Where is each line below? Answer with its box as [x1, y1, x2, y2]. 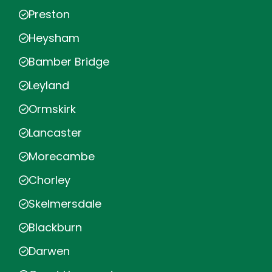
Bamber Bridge [29, 54, 109, 70]
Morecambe [29, 149, 95, 165]
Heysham [29, 30, 80, 46]
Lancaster [29, 125, 82, 141]
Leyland [29, 78, 69, 93]
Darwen [29, 243, 70, 259]
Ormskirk [29, 101, 76, 117]
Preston [29, 7, 70, 22]
